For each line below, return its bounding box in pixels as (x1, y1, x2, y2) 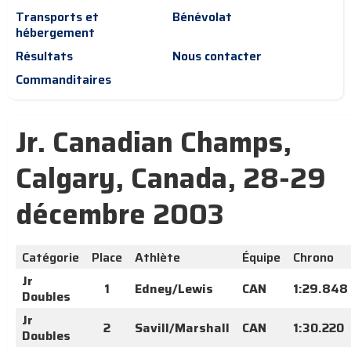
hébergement (16, 23, 95, 42)
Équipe (242, 248, 280, 267)
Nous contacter (172, 46, 262, 66)
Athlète (135, 248, 180, 267)
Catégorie (22, 248, 79, 267)
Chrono (293, 248, 334, 267)
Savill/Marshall (135, 318, 230, 338)
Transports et (16, 7, 99, 27)
